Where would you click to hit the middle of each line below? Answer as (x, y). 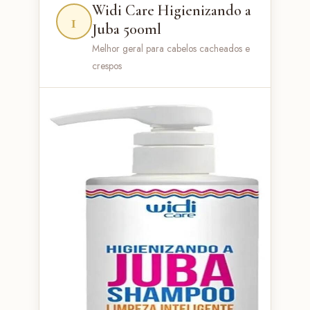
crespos (107, 65)
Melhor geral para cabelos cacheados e (171, 48)
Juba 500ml (126, 29)
